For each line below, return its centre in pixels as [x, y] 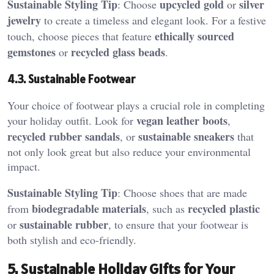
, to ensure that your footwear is [178, 224]
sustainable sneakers [186, 136]
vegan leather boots [182, 120]
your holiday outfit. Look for [72, 120]
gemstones [31, 52]
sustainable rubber [64, 224]
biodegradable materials [89, 208]
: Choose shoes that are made [182, 192]
